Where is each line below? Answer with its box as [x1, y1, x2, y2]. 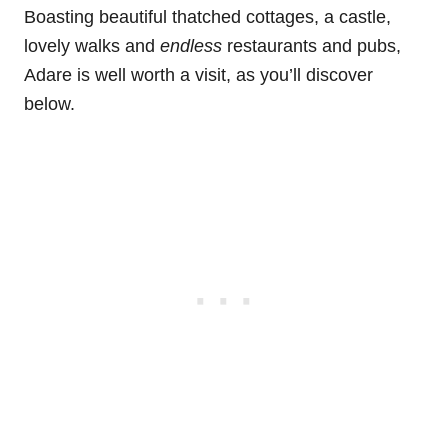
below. [24, 94, 75, 115]
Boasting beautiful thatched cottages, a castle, [24, 7, 391, 28]
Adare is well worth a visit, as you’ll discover [24, 65, 373, 86]
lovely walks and [24, 36, 160, 57]
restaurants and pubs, [227, 36, 401, 57]
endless [160, 36, 227, 57]
